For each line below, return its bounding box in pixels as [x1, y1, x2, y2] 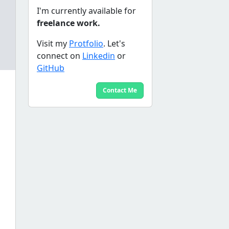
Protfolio [69, 38, 103, 50]
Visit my [37, 38, 69, 50]
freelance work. [37, 17, 100, 29]
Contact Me [103, 86, 137, 95]
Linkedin [82, 50, 115, 62]
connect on [37, 50, 82, 62]
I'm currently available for [37, 5, 136, 17]
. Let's [103, 38, 125, 50]
